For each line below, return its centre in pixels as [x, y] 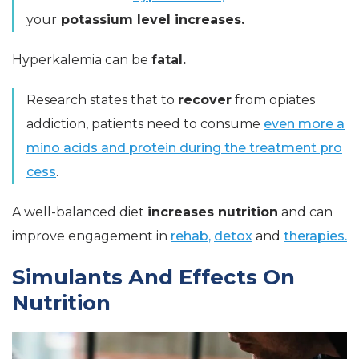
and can [305, 212]
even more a [304, 124]
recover [205, 100]
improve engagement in [91, 236]
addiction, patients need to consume [145, 124]
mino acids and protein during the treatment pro [184, 148]
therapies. [315, 236]
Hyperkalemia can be [82, 60]
